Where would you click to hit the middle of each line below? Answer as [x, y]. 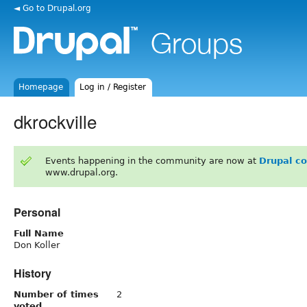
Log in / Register [113, 87]
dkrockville [55, 121]
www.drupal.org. [81, 172]
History [33, 273]
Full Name [39, 233]
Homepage [41, 87]
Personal [37, 212]
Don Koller [37, 245]
